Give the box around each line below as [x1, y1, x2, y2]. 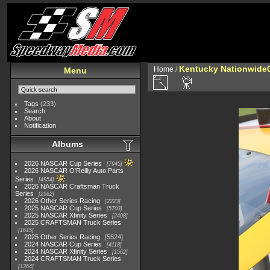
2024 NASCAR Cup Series [24, 240, 102, 248]
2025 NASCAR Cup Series [24, 204, 102, 212]
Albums [52, 139, 83, 149]
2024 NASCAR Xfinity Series [24, 248, 108, 255]
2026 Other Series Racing [24, 197, 101, 204]
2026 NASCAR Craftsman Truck [24, 183, 120, 190]
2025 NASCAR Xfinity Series [24, 212, 108, 219]
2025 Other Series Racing [24, 233, 101, 240]
